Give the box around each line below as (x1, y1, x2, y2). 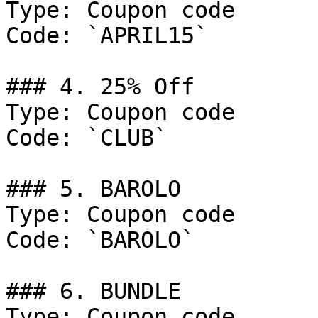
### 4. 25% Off (6, 74, 194, 99)
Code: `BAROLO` (6, 227, 194, 253)
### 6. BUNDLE (6, 278, 181, 304)
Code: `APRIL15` (6, 23, 208, 48)
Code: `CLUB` (6, 125, 168, 150)
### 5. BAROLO (6, 176, 181, 202)
